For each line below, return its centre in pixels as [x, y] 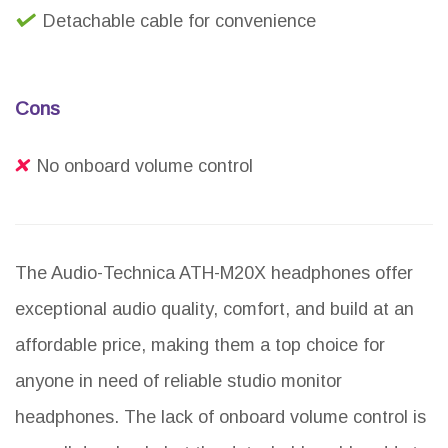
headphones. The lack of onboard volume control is [220, 416]
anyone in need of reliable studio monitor [178, 380]
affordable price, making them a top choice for [200, 344]
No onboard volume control [145, 165]
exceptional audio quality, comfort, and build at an [214, 308]
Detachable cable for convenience [179, 20]
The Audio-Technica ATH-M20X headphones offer [214, 272]
